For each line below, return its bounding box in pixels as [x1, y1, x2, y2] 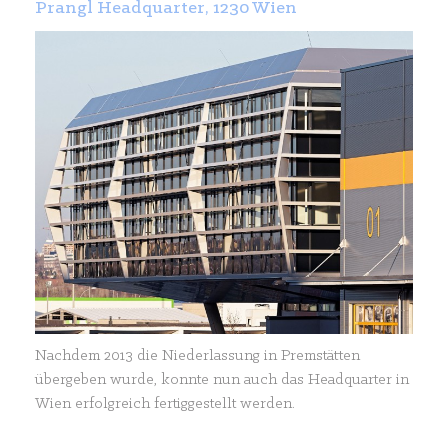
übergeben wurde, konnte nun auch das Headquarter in [35, 371, 409, 388]
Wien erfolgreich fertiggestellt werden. [35, 395, 295, 412]
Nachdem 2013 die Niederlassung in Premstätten [35, 347, 360, 364]
